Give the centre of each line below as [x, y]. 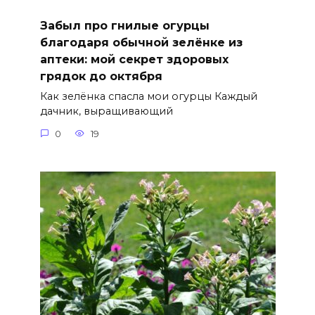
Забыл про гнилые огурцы [124, 26]
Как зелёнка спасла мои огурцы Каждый [148, 97]
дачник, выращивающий [106, 111]
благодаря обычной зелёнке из [141, 43]
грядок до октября [101, 76]
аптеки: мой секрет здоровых [134, 59]
